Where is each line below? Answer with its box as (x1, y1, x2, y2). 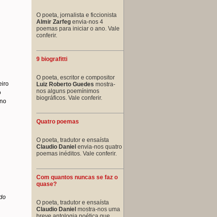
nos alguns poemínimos (36, 87, 99, 94)
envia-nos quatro (76, 143, 122, 150)
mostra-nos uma (76, 205, 120, 213)
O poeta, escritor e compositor (36, 74, 115, 81)
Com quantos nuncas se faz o (36, 173, 118, 181)
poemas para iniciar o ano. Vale (36, 25, 120, 32)
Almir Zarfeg (36, 18, 71, 25)
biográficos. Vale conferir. (36, 94, 102, 101)
